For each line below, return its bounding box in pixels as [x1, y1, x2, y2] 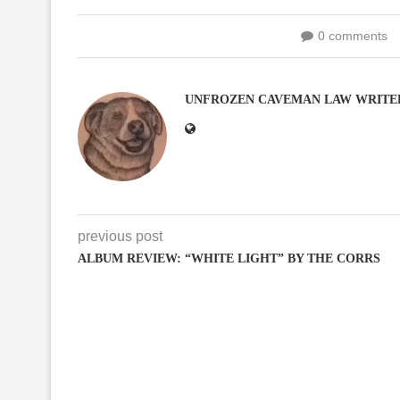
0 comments [317, 28, 387, 43]
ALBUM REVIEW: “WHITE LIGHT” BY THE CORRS [78, 251, 380, 265]
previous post [78, 228, 162, 244]
